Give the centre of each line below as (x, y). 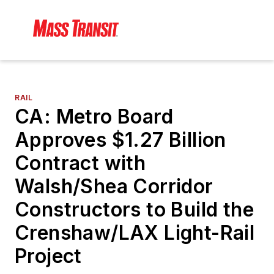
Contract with (80, 163)
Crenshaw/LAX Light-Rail (135, 233)
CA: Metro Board (94, 117)
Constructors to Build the (134, 210)
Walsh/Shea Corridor (114, 187)
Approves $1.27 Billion (120, 140)
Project (48, 256)
